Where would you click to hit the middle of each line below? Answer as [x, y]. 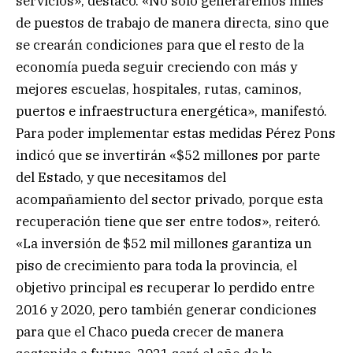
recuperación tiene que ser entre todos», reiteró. [168, 221]
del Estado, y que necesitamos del [121, 177]
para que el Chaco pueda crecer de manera [150, 331]
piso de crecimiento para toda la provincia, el [156, 265]
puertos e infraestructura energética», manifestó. [171, 111]
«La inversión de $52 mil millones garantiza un [164, 243]
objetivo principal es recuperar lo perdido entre [165, 287]
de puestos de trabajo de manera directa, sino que [172, 22]
